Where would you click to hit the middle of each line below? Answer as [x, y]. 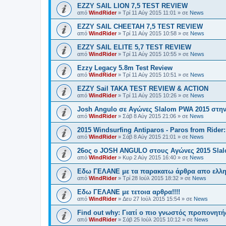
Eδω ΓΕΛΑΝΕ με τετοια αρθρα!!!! [129, 192]
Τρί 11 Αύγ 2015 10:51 [150, 75]
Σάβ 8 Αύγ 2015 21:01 [149, 137]
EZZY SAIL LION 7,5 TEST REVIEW [132, 6]
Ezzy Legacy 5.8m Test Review [125, 68]
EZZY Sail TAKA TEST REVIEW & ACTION [143, 89]
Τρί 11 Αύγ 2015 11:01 [149, 13]
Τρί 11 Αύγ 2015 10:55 [150, 54]
